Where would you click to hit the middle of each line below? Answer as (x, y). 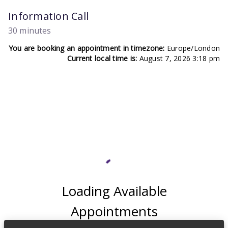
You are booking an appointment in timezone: (87, 48)
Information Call (48, 16)
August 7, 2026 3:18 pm (178, 59)
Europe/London (192, 48)
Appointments (114, 211)
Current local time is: (102, 59)
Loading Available (114, 191)
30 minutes (30, 31)
